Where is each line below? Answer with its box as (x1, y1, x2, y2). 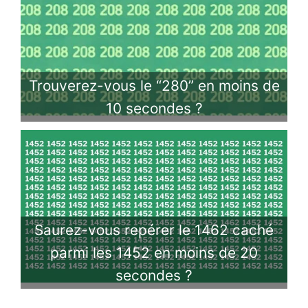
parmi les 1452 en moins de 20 (50, 244, 258, 262)
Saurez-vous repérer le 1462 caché (34, 221, 274, 239)
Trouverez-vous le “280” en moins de (28, 77, 280, 95)
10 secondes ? (105, 100, 203, 118)
